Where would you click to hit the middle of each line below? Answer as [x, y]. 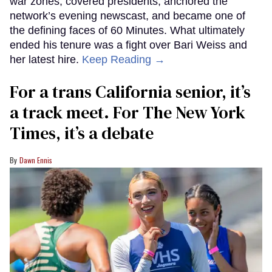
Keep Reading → [124, 60]
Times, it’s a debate [82, 133]
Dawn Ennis [36, 160]
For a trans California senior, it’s [130, 92]
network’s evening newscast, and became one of [127, 16]
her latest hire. [46, 60]
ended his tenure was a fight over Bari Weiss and [128, 45]
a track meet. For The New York [127, 113]
